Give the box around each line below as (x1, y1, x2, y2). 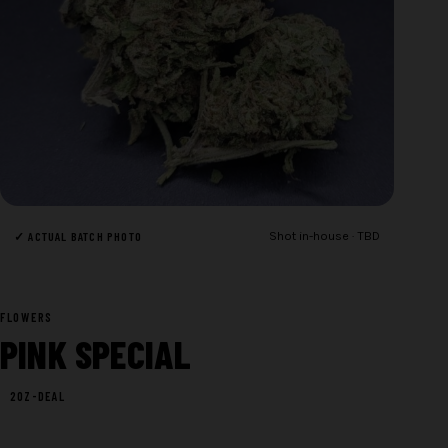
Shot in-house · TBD (269, 229, 381, 244)
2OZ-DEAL (10, 389, 65, 404)
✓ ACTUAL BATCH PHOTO (14, 228, 142, 243)
